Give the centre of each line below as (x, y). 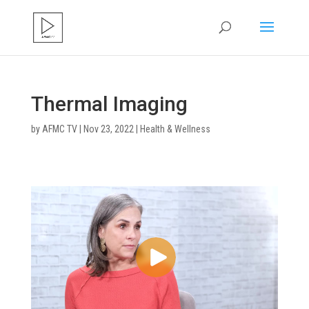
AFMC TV (59, 129)
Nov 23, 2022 (108, 129)
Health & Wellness (175, 129)
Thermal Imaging (109, 104)
